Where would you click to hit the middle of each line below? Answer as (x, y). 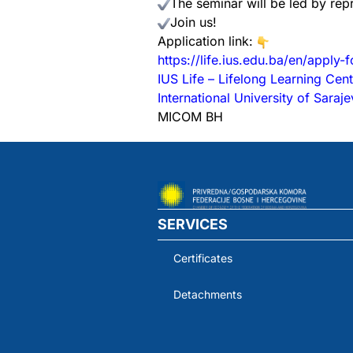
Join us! (193, 22)
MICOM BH (190, 117)
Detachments (208, 294)
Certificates (203, 258)
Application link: (207, 41)
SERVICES (193, 224)
